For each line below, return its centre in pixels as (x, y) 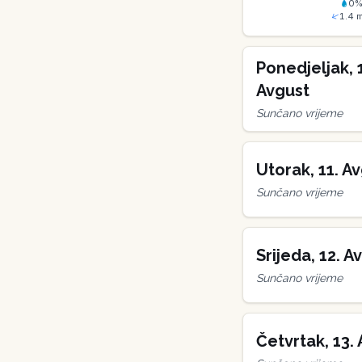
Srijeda (284, 255)
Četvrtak (290, 341)
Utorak (283, 170)
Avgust (283, 90)
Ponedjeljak (303, 68)
